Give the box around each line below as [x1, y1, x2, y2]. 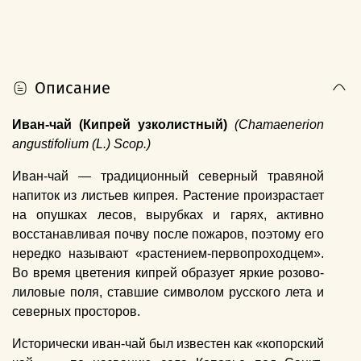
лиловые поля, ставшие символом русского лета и [12, 285, 325, 300]
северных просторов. [12, 305, 140, 319]
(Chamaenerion [234, 118, 325, 132]
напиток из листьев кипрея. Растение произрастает [12, 189, 325, 203]
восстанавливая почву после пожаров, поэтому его [12, 227, 325, 242]
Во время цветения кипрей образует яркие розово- [12, 266, 325, 280]
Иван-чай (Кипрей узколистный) [12, 118, 235, 132]
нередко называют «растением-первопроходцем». [12, 247, 325, 261]
